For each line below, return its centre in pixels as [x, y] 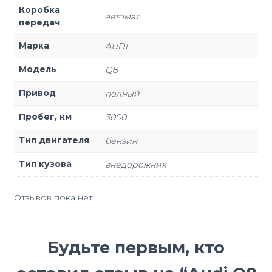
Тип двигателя [54, 140]
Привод [37, 93]
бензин [121, 141]
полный [122, 93]
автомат [122, 16]
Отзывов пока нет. [54, 197]
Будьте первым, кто [136, 247]
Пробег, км [45, 117]
